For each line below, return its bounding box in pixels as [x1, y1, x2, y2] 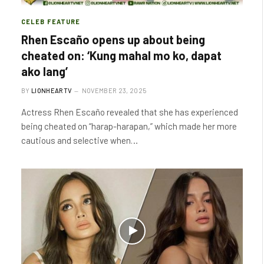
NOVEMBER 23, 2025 [81, 87, 147, 94]
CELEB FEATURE [21, 18, 81, 25]
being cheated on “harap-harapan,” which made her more [21, 121, 237, 131]
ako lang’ [21, 64, 68, 78]
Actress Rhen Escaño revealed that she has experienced [21, 107, 238, 117]
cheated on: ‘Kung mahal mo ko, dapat [21, 48, 222, 62]
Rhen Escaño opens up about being [21, 32, 205, 47]
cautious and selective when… [21, 135, 138, 146]
